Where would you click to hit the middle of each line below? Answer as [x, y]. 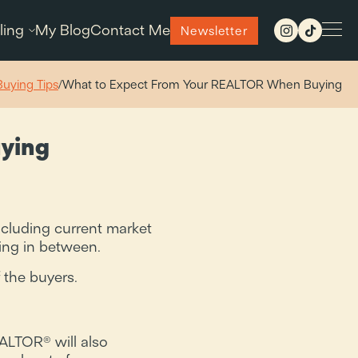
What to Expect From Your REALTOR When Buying [202, 84]
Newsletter [214, 30]
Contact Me [130, 30]
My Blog [63, 30]
